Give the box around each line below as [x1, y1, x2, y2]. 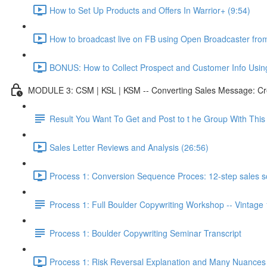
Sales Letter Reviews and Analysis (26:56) [49, 141, 209, 153]
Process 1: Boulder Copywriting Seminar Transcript [49, 226, 241, 239]
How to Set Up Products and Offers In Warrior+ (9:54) [49, 4, 250, 16]
